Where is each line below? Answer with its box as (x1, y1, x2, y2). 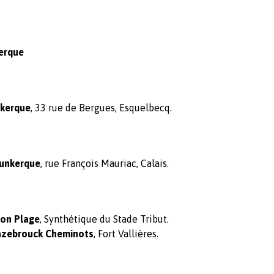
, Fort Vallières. (94, 228, 158, 239)
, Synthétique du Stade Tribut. (40, 213, 169, 224)
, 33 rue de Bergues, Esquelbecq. (31, 102, 172, 113)
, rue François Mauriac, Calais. (40, 158, 169, 169)
